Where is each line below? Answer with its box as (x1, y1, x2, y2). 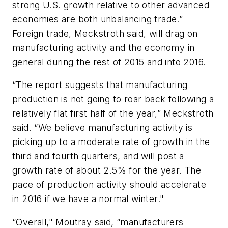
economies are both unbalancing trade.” (12, 13, 183, 24)
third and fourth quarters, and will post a (12, 151, 184, 162)
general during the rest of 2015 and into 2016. (12, 56, 206, 67)
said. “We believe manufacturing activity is (12, 122, 193, 133)
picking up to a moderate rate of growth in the (12, 136, 210, 148)
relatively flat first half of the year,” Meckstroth (12, 108, 214, 119)
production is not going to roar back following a (12, 94, 214, 105)
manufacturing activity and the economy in (12, 42, 195, 53)
